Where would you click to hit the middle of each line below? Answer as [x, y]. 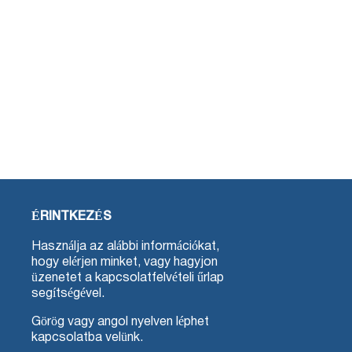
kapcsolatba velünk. [87, 337]
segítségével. [68, 293]
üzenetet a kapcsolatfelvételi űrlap [128, 278]
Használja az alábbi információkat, [125, 246]
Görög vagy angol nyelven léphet [120, 322]
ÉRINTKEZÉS [71, 216]
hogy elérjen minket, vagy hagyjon [125, 262]
